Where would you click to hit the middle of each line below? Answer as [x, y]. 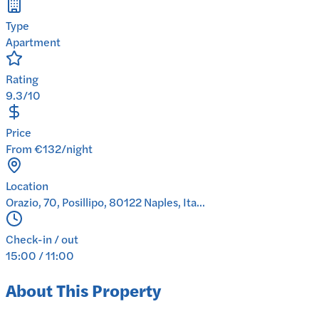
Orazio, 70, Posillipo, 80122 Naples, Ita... [105, 202]
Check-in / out [42, 239]
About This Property [83, 290]
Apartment [33, 42]
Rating [22, 79]
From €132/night [49, 149]
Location [27, 186]
